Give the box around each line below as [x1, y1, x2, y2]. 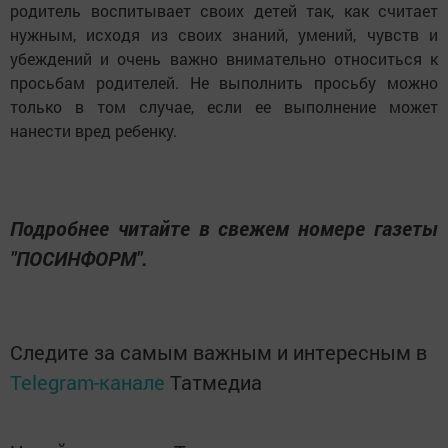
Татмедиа [170, 369, 262, 396]
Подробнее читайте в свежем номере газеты [10, 215, 438, 242]
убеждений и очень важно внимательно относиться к [10, 48, 438, 70]
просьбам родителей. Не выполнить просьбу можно [10, 72, 438, 94]
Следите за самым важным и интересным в [10, 339, 427, 366]
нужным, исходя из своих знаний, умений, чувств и [10, 24, 438, 46]
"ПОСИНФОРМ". [10, 245, 148, 272]
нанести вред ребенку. [10, 120, 177, 142]
